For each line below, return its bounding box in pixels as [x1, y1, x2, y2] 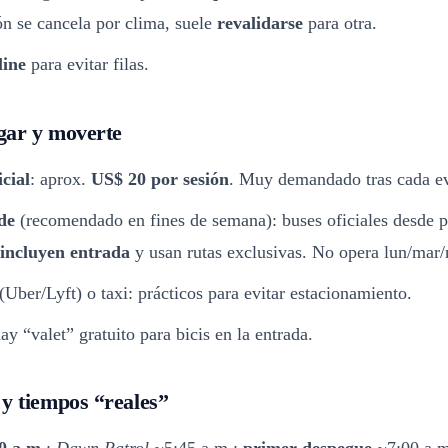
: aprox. [30, 168, 91, 189]
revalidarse [217, 13, 303, 33]
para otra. [303, 13, 377, 33]
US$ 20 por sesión [91, 168, 229, 189]
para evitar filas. [26, 54, 149, 74]
